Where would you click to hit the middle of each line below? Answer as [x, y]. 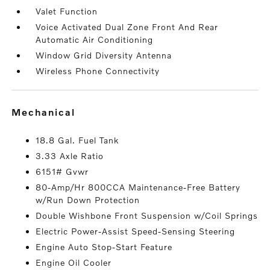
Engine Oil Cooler [74, 262]
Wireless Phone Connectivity [98, 71]
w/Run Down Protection [88, 200]
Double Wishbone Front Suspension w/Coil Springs [147, 215]
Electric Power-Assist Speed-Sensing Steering [136, 231]
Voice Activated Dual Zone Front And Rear [127, 27]
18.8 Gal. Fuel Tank [77, 140]
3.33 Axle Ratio [70, 156]
